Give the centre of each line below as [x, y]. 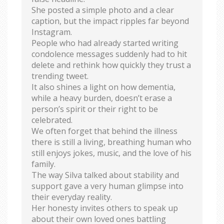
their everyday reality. [72, 197]
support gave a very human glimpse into [107, 186]
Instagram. [52, 32]
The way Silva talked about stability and [105, 175]
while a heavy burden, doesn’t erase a [102, 98]
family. [43, 164]
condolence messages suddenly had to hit [109, 54]
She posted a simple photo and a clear [103, 10]
